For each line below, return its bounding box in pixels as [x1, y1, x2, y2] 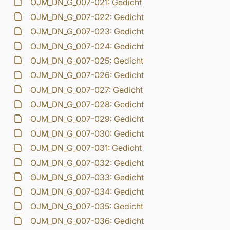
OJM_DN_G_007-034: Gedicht [30, 186, 144, 197]
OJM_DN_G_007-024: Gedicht [30, 41, 144, 51]
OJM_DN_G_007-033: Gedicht [30, 171, 144, 182]
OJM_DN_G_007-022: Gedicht [30, 11, 144, 22]
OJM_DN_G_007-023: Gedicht [30, 26, 144, 37]
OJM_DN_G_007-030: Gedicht [30, 128, 144, 139]
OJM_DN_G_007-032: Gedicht [30, 157, 144, 168]
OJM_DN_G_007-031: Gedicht [30, 143, 142, 154]
